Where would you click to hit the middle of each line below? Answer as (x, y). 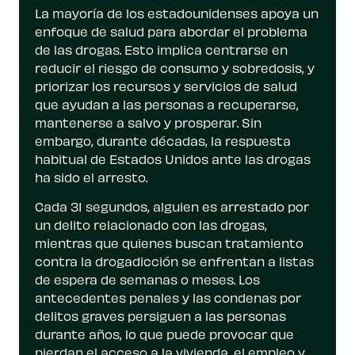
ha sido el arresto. (91, 177)
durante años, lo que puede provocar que (164, 334)
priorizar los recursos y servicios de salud (166, 86)
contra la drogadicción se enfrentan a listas (174, 261)
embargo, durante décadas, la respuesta (163, 141)
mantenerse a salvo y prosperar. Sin (148, 123)
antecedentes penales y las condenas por (168, 298)
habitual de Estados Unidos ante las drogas (173, 159)
